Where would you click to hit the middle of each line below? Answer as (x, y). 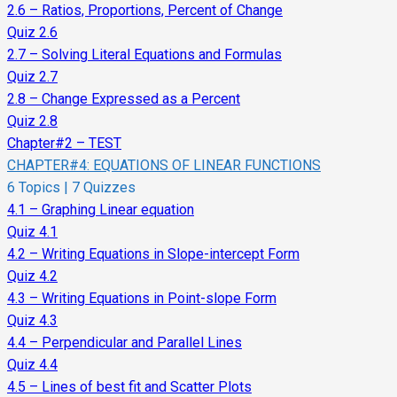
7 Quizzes (102, 188)
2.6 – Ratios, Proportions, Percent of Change (145, 11)
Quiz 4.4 (32, 365)
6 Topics (35, 188)
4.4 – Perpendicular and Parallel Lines (125, 343)
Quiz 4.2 (32, 276)
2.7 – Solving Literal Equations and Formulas (144, 55)
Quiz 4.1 (32, 232)
